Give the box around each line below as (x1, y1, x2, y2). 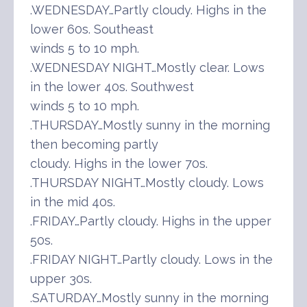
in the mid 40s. (30, 194, 115, 209)
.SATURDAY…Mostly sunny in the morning (30, 290, 269, 305)
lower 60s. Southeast (30, 21, 153, 36)
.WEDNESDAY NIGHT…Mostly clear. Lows (30, 60, 265, 75)
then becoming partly (30, 136, 158, 151)
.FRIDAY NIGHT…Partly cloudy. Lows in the (30, 251, 273, 267)
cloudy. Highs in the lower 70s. (30, 156, 208, 171)
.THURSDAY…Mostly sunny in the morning (30, 117, 270, 132)
